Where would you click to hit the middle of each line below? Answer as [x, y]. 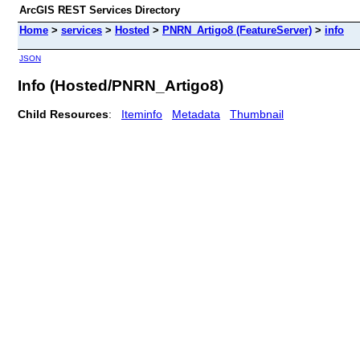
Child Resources [63, 114]
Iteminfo [142, 114]
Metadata [196, 114]
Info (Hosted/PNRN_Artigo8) [121, 85]
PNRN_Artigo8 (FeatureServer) [237, 30]
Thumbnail [257, 114]
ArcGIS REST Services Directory [100, 10]
